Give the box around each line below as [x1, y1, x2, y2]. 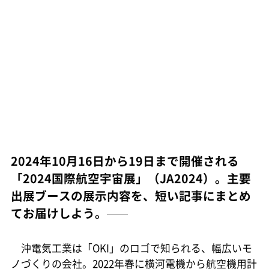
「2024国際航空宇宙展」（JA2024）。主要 [10, 169, 251, 187]
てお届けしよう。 [10, 204, 107, 222]
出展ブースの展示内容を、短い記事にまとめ [10, 186, 251, 204]
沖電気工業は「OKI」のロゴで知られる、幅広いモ [10, 241, 252, 256]
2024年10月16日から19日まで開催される [10, 151, 239, 169]
